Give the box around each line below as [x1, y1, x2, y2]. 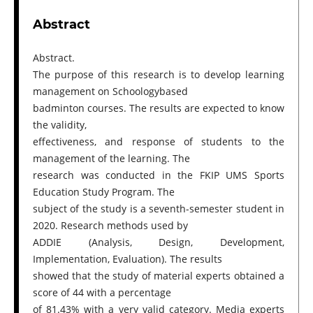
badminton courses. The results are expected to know [32, 101, 285, 115]
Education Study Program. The [32, 184, 175, 198]
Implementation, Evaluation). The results [32, 252, 222, 265]
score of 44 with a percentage [32, 285, 171, 299]
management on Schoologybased [32, 84, 188, 98]
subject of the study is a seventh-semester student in [32, 201, 285, 215]
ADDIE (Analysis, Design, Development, [32, 235, 285, 249]
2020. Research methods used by [32, 218, 188, 232]
